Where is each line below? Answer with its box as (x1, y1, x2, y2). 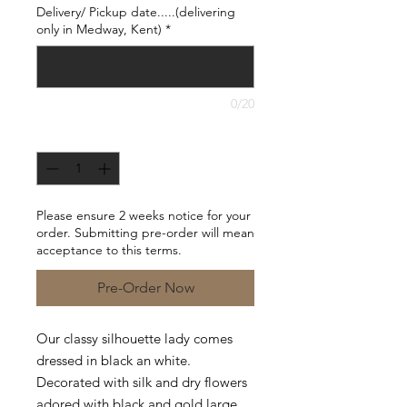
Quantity (36, 127, 85, 144)
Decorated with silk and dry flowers (36, 373, 247, 391)
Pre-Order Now (96, 279, 194, 296)
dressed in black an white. (36, 352, 191, 369)
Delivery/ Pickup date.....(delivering (36, 4, 235, 20)
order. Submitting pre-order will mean (36, 224, 254, 241)
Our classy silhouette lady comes (36, 330, 233, 347)
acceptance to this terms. (36, 242, 182, 258)
